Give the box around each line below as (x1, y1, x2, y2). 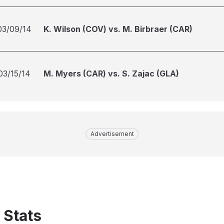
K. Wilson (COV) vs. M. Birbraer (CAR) (43, 24, 192, 34)
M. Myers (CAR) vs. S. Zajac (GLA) (43, 68, 179, 78)
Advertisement (90, 130, 134, 137)
